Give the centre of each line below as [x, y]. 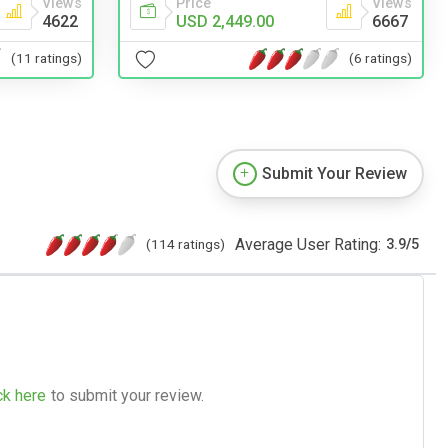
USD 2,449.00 [225, 21]
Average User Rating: [308, 244]
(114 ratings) [185, 243]
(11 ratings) [46, 58]
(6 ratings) [380, 58]
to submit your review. [127, 395]
